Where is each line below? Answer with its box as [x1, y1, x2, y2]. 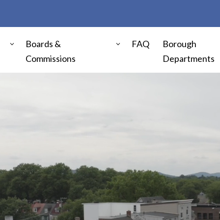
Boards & [25, 38, 61, 50]
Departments [163, 53, 215, 64]
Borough [163, 38, 197, 50]
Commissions [25, 53, 76, 64]
